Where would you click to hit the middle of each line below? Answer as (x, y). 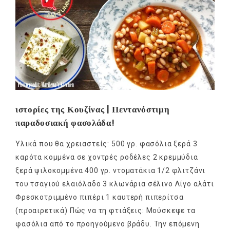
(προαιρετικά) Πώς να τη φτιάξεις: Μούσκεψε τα (106, 210)
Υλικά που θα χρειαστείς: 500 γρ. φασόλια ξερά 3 (107, 143)
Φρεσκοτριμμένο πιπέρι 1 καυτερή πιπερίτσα (100, 197)
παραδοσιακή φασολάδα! (65, 122)
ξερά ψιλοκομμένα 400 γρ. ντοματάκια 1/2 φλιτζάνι (111, 170)
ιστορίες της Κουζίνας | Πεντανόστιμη (93, 109)
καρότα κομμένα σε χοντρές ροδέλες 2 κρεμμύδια (107, 157)
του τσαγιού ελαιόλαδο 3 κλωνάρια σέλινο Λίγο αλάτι (115, 184)
